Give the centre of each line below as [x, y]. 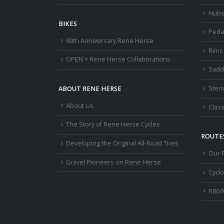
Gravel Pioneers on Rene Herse [113, 162]
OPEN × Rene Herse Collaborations [118, 59]
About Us [80, 105]
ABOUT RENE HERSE [90, 88]
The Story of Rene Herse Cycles [113, 124]
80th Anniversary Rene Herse [110, 40]
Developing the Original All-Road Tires [122, 143]
